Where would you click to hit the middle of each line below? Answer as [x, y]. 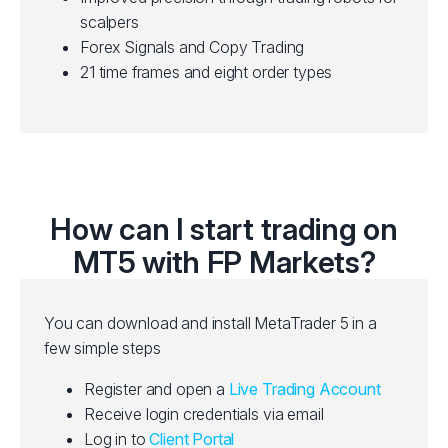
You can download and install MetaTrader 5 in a [210, 323]
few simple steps [102, 348]
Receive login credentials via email [204, 414]
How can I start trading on [224, 229]
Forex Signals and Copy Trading [192, 47]
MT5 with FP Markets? [224, 262]
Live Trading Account [304, 389]
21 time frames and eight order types [206, 72]
